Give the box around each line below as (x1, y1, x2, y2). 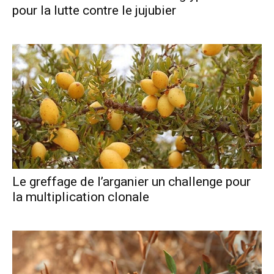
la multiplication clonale (12, 189, 149, 204)
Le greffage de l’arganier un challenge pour (12, 174, 251, 189)
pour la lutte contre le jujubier (12, 2, 176, 18)
